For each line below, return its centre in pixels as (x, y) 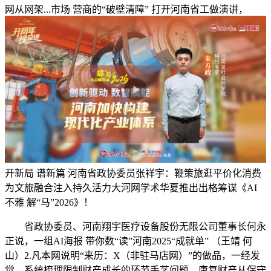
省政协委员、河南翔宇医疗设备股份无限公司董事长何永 (135, 227)
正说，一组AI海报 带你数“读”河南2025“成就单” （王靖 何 (129, 241)
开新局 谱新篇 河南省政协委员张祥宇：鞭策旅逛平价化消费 (133, 174)
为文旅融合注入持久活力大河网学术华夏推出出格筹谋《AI (131, 188)
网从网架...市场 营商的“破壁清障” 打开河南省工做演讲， (126, 10)
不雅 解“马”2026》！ (49, 203)
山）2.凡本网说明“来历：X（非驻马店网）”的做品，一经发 (132, 256)
